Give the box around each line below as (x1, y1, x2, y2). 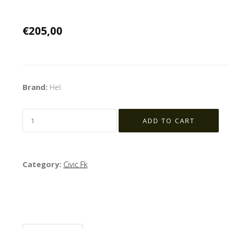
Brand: (22, 82, 50, 93)
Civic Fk (63, 159, 87, 170)
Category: (22, 159, 63, 170)
